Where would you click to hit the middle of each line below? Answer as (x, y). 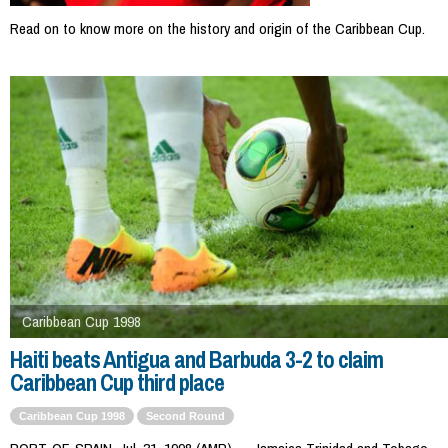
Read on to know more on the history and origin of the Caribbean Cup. (217, 28)
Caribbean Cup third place (117, 382)
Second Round (185, 415)
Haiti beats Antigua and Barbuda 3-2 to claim (196, 359)
